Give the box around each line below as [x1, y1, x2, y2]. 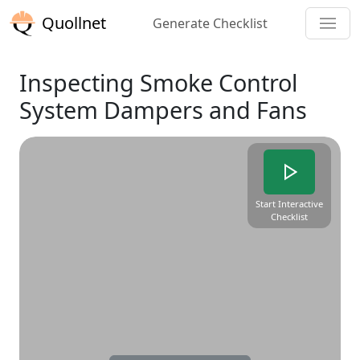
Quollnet [42, 12, 106, 34]
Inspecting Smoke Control [19, 67, 297, 98]
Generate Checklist [153, 14, 268, 32]
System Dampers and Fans [19, 94, 307, 125]
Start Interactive [256, 198, 323, 211]
